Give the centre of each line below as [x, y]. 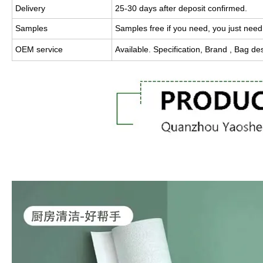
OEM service [39, 49]
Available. [134, 49]
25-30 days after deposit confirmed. [181, 8]
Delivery [30, 8]
